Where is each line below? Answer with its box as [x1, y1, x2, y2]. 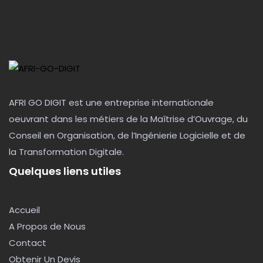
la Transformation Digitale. [9, 146, 124, 159]
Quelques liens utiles [9, 164, 121, 179]
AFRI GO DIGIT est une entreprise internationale [9, 96, 214, 109]
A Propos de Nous [9, 220, 86, 233]
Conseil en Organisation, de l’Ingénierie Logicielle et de [9, 129, 245, 142]
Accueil [9, 204, 40, 217]
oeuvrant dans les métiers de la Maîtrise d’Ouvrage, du [9, 113, 248, 126]
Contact [9, 237, 46, 249]
